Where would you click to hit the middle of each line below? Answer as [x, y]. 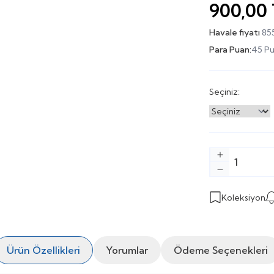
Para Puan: [230, 50]
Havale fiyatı [235, 32]
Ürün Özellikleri [43, 250]
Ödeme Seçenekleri [220, 250]
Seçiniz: [224, 92]
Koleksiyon [243, 198]
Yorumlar [127, 250]
